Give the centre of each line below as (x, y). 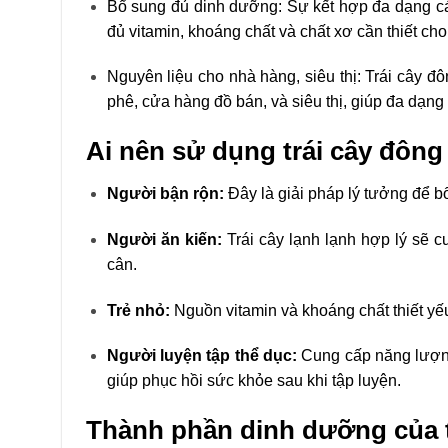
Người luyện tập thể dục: (202, 356)
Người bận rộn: (165, 194)
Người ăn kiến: (164, 239)
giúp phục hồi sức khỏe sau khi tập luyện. (257, 381)
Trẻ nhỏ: (138, 310)
